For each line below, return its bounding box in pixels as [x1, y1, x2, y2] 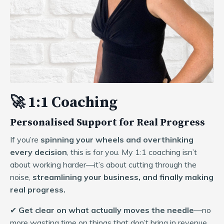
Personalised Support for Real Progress [10, 116, 205, 129]
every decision [10, 146, 67, 157]
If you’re [10, 134, 40, 144]
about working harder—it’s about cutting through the [10, 159, 196, 169]
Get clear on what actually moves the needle [18, 204, 194, 215]
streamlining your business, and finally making [32, 171, 213, 182]
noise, [10, 171, 32, 182]
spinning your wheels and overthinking [40, 134, 193, 144]
